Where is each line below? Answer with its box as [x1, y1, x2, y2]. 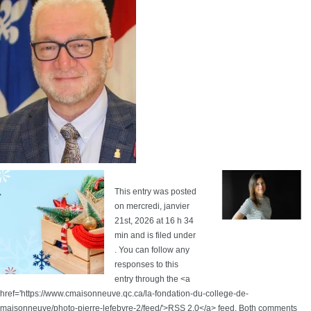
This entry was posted [115, 187, 196, 196]
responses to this [115, 260, 178, 269]
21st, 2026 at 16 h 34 [115, 216, 194, 226]
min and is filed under [115, 230, 196, 240]
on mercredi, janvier [115, 201, 190, 211]
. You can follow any [115, 245, 190, 255]
